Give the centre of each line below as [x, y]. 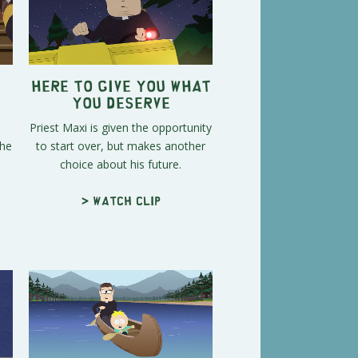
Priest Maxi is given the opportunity [121, 127]
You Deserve [121, 101]
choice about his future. [121, 164]
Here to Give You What [121, 85]
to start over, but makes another [121, 145]
